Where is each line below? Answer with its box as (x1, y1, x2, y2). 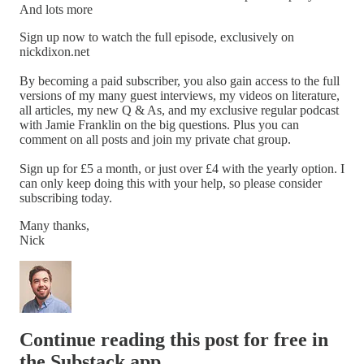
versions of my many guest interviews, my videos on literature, (19, 88, 340, 102)
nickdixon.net (19, 44, 89, 58)
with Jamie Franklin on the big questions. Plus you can (19, 117, 299, 132)
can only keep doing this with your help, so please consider (19, 175, 322, 190)
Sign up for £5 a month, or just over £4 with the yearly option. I (19, 161, 344, 175)
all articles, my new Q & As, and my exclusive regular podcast (19, 102, 339, 117)
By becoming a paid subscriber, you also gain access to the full (19, 73, 340, 88)
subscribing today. (19, 190, 112, 205)
